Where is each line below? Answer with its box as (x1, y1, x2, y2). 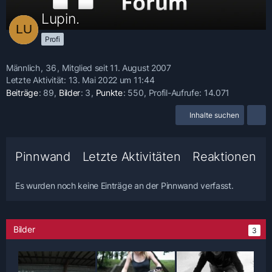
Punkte (95, 87, 123, 98)
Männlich (6, 63, 40, 73)
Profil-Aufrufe (148, 87, 199, 98)
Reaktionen (192, 149, 256, 165)
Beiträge (6, 87, 38, 98)
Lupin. (41, 10, 80, 27)
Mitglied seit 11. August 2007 (62, 63, 171, 73)
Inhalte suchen (189, 110, 239, 120)
